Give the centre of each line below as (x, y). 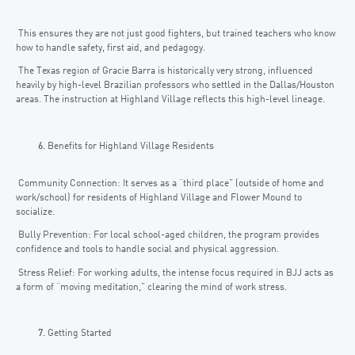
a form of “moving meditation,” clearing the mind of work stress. (151, 287)
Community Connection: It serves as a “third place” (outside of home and (170, 184)
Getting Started (80, 334)
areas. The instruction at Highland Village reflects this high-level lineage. (170, 100)
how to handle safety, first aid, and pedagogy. (111, 49)
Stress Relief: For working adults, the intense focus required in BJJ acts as (175, 273)
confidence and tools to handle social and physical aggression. (147, 250)
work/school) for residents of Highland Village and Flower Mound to (159, 198)
